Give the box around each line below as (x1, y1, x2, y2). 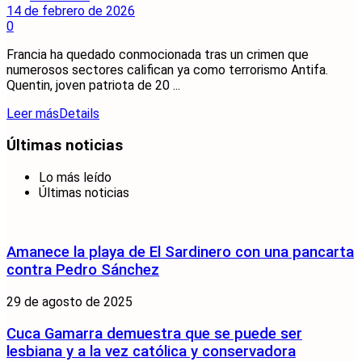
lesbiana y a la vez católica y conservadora (6, 342, 296, 360)
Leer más (6, 106, 59, 122)
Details (59, 106, 99, 122)
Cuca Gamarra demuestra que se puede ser (6, 324, 302, 343)
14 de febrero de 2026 (6, 3, 135, 19)
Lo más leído (39, 169, 112, 185)
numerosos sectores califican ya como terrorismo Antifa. (6, 62, 328, 78)
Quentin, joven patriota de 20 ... (6, 78, 180, 94)
